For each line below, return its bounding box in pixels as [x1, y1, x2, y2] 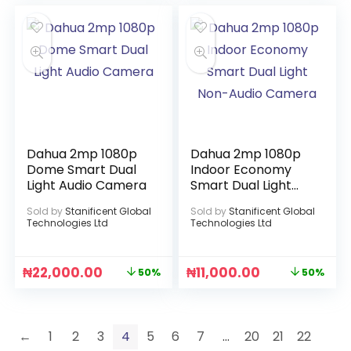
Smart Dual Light [190, 176, 292, 194]
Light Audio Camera [27, 176, 147, 194]
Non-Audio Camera [190, 192, 310, 210]
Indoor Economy [190, 161, 292, 179]
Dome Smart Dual [27, 161, 137, 179]
